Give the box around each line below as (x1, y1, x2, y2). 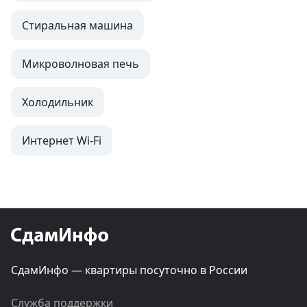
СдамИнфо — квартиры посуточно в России (11, 262, 247, 278)
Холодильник (22, 95, 93, 110)
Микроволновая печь (22, 56, 139, 72)
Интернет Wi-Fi (22, 133, 101, 149)
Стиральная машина (22, 18, 133, 34)
